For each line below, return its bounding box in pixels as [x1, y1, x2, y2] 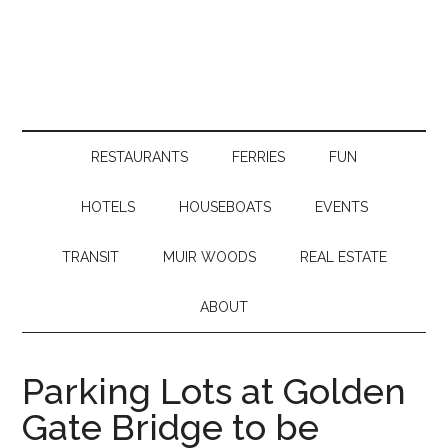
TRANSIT [61, 249, 119, 265]
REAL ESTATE [299, 249, 387, 265]
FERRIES [232, 149, 285, 165]
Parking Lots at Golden [22, 370, 407, 412]
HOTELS [80, 199, 135, 215]
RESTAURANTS [91, 149, 188, 165]
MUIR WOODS [162, 249, 256, 265]
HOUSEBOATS [178, 199, 271, 215]
